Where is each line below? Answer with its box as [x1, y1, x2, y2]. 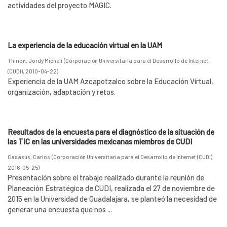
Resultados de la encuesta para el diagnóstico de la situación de [8, 127, 214, 136]
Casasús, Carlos [8, 154, 50, 160]
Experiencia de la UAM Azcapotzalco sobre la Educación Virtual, [8, 77, 213, 86]
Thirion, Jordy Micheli [8, 57, 62, 64]
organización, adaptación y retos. [8, 87, 116, 96]
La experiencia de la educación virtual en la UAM [8, 41, 162, 50]
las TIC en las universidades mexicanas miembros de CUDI [8, 137, 192, 146]
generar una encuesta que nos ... [8, 205, 112, 214]
